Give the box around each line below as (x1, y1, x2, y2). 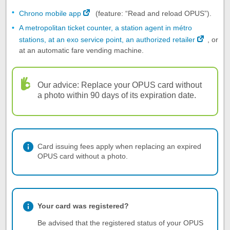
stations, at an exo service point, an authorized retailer (19, 35, 195, 44)
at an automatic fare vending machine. (19, 46, 144, 54)
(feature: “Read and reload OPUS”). (93, 9, 212, 17)
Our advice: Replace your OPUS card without (37, 80, 202, 89)
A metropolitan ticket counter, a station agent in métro (19, 23, 192, 32)
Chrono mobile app (19, 9, 81, 17)
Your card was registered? (37, 201, 129, 210)
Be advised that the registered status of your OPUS (37, 218, 203, 227)
